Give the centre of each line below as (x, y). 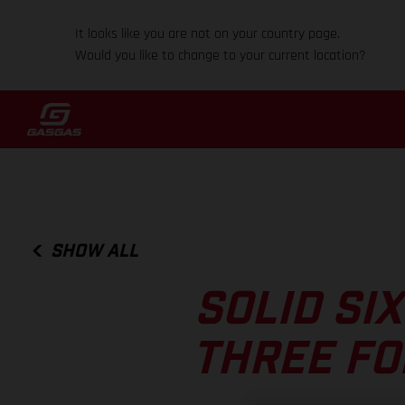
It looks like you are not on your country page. (208, 34)
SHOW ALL (95, 251)
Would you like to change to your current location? (221, 56)
